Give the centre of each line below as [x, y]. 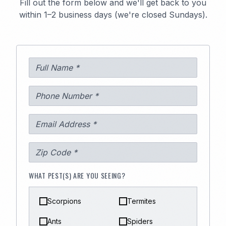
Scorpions [64, 201]
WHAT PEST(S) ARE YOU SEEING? [77, 175]
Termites [142, 201]
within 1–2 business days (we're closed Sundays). [113, 15]
